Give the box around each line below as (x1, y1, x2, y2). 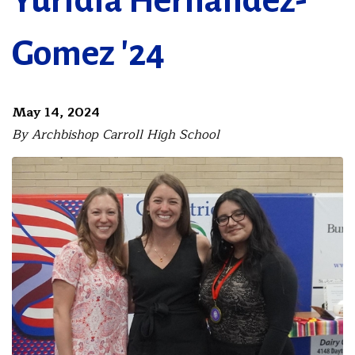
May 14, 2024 (12, 102, 100, 124)
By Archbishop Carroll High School (12, 124, 219, 145)
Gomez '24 (12, 35, 165, 74)
